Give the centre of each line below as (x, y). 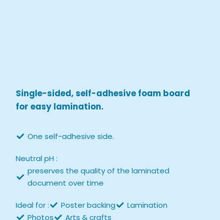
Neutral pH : (37, 159)
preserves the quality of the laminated (99, 171)
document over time (66, 183)
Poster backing (88, 205)
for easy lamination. (60, 107)
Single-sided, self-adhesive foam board (103, 94)
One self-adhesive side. (71, 137)
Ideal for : (33, 205)
